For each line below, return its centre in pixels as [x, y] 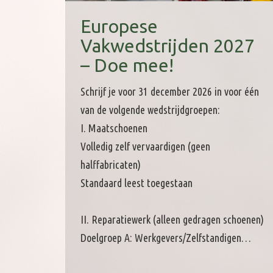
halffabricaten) [111, 165]
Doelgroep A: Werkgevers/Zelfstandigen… [166, 238]
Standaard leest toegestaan [136, 183]
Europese [119, 27]
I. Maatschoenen [114, 128]
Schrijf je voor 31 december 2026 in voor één [170, 92]
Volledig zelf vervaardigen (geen [145, 147]
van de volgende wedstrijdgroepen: [150, 110]
